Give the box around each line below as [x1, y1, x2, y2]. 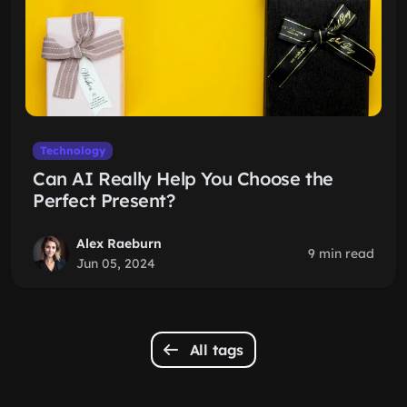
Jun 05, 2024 [76, 255, 155, 272]
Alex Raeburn [76, 235, 162, 252]
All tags [184, 341, 244, 359]
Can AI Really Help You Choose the [33, 167, 333, 190]
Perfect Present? [33, 189, 175, 212]
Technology [39, 144, 105, 157]
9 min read [308, 245, 374, 262]
